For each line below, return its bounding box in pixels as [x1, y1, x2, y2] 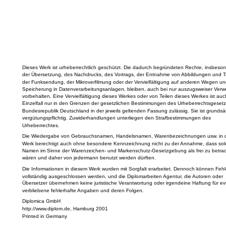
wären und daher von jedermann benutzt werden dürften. [22, 155, 156, 161]
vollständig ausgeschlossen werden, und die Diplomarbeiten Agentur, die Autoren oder [22, 173, 223, 179]
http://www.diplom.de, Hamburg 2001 [22, 206, 108, 212]
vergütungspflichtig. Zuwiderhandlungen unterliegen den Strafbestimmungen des [22, 115, 211, 121]
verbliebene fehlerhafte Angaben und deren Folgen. [22, 188, 144, 194]
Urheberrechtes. [22, 122, 60, 128]
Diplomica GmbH [22, 198, 61, 204]
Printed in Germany [22, 213, 67, 219]
